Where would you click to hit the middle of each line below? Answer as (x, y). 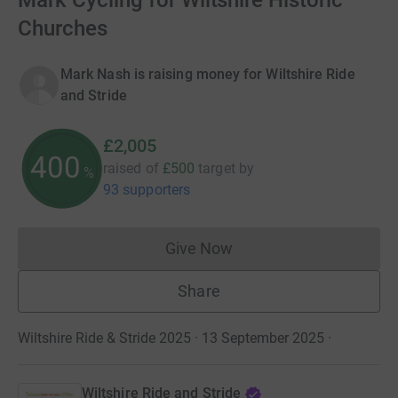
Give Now (199, 248)
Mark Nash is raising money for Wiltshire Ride (208, 74)
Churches (63, 28)
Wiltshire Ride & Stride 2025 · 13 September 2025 (171, 338)
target (217, 168)
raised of (131, 168)
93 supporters (147, 190)
